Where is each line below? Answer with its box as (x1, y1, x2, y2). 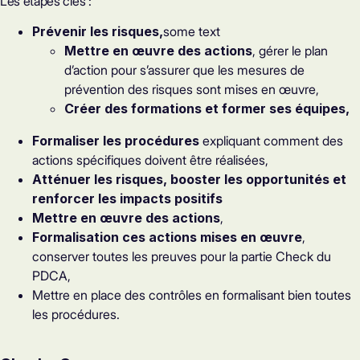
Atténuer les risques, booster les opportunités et (32, 170, 346, 187)
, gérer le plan (252, 42, 328, 59)
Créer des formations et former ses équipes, (64, 100, 350, 117)
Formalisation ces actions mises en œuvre (32, 228, 302, 245)
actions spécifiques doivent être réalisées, (32, 151, 268, 168)
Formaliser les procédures (32, 132, 199, 149)
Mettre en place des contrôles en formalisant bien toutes (32, 286, 351, 303)
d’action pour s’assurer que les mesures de (64, 61, 305, 78)
